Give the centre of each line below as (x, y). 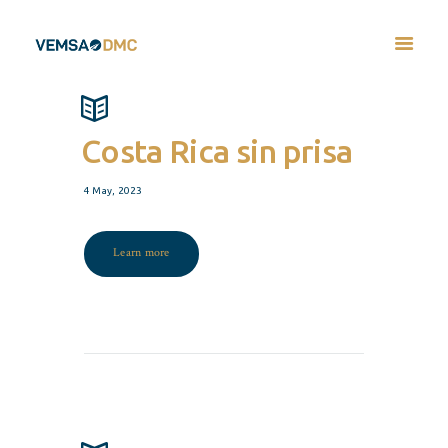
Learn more (141, 253)
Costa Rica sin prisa (216, 151)
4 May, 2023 (113, 190)
